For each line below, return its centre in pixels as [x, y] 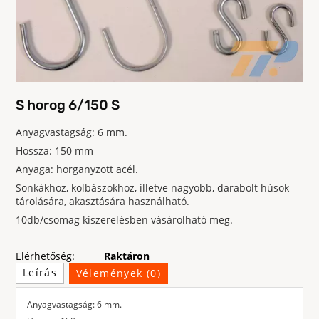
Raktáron [127, 256]
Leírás [40, 273]
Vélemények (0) [119, 273]
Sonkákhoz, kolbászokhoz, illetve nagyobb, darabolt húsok [152, 188]
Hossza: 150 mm [54, 151]
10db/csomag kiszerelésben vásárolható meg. [124, 220]
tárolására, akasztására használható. [103, 202]
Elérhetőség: [45, 256]
